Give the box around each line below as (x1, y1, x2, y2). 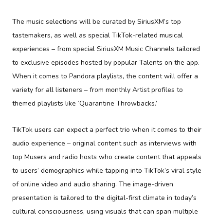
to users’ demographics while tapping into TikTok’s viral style (12, 165, 201, 175)
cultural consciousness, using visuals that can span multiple (12, 206, 198, 216)
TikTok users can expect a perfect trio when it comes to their (12, 125, 201, 134)
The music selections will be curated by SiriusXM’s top (12, 17, 181, 26)
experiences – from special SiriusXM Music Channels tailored (12, 44, 200, 54)
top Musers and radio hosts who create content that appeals (12, 152, 201, 162)
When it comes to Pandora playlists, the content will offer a (12, 71, 198, 81)
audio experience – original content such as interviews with (12, 138, 197, 148)
